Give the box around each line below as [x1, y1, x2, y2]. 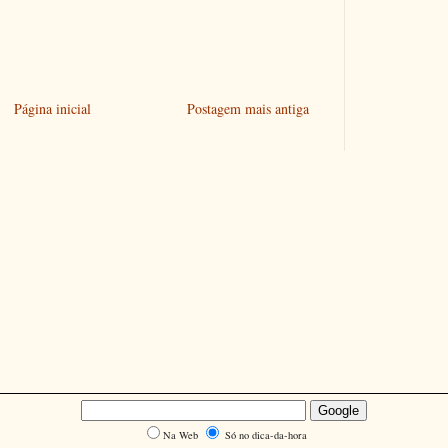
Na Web [162, 427, 201, 442]
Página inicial [13, 98, 91, 118]
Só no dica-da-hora [221, 427, 307, 442]
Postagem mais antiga [187, 98, 309, 118]
